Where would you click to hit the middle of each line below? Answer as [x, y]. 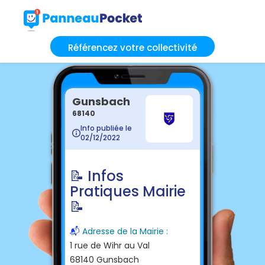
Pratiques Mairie [128, 191]
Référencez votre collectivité [132, 47]
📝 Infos [97, 176]
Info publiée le [106, 128]
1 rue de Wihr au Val [110, 245]
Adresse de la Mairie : [127, 231]
